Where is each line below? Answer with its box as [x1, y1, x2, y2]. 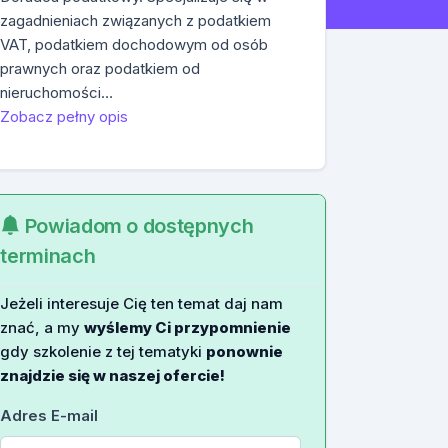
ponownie [206, 341, 284, 361]
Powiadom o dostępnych [19, 213, 254, 238]
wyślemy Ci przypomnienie [84, 317, 292, 337]
